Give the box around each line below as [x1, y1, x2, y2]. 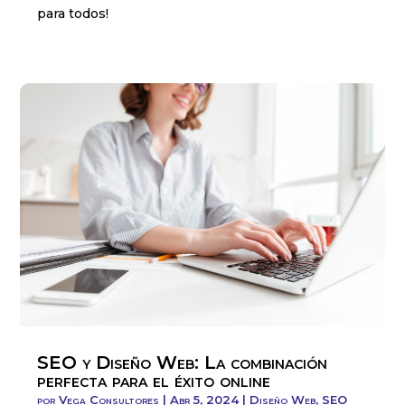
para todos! [37, 5, 109, 22]
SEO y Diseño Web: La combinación [37, 352, 328, 374]
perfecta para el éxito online [37, 370, 271, 392]
